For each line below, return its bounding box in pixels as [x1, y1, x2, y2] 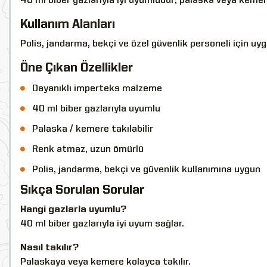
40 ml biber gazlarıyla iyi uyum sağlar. [20, 219, 184, 229]
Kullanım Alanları [20, 18, 115, 31]
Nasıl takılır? [20, 243, 79, 253]
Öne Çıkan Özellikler [20, 61, 133, 74]
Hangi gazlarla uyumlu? [20, 204, 126, 215]
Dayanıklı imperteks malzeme [32, 83, 162, 94]
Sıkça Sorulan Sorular [20, 184, 144, 197]
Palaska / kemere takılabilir [32, 124, 153, 134]
